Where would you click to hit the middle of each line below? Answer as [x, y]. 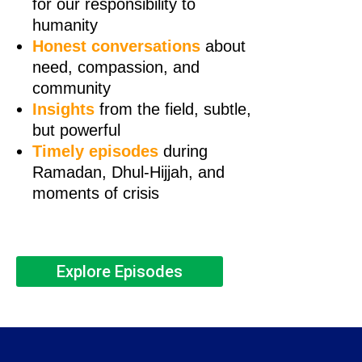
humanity [65, 25]
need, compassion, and [116, 67]
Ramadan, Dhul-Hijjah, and [128, 172]
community [72, 88]
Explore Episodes [120, 271]
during [183, 151]
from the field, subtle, [175, 109]
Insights [63, 109]
